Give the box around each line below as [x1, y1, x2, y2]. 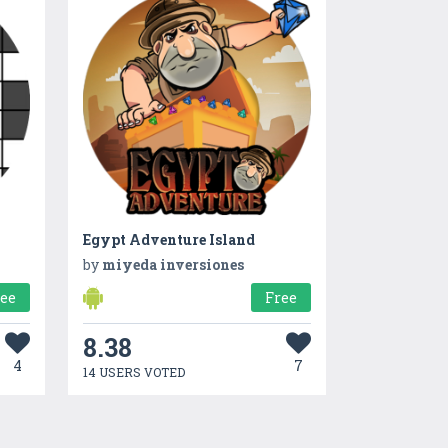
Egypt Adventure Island [82, 229, 255, 249]
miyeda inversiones [101, 254, 244, 274]
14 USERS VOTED [82, 363, 185, 380]
